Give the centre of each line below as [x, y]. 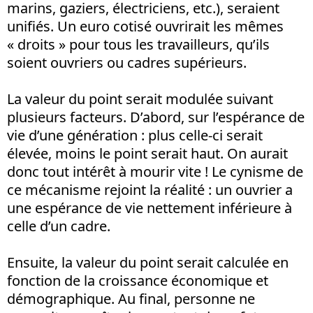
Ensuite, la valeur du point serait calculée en [148, 262]
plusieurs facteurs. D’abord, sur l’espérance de [156, 117]
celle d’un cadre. [59, 226]
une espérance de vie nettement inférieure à [150, 208]
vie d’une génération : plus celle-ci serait [135, 135]
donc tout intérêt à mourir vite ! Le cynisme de [155, 171]
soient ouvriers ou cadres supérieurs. [127, 62]
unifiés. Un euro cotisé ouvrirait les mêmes [145, 26]
